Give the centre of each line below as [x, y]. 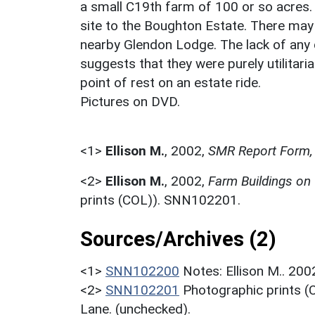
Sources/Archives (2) [178, 239]
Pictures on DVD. [130, 101]
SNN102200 [142, 271]
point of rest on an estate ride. [171, 82]
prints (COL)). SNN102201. [160, 200]
